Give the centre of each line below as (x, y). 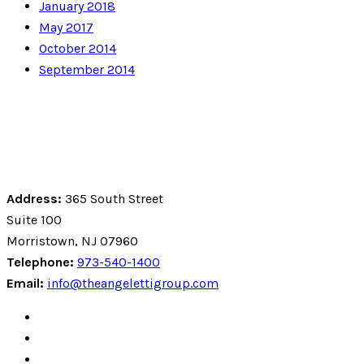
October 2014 (78, 49)
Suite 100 (34, 220)
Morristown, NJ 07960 (72, 241)
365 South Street (113, 199)
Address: (34, 199)
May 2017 (66, 28)
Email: (25, 284)
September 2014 (87, 70)
